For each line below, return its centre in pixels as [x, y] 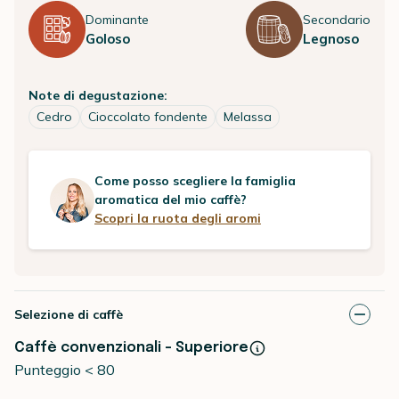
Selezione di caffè [69, 314]
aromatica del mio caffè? [171, 199]
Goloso [108, 38]
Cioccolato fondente [148, 117]
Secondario [337, 19]
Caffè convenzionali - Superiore [131, 348]
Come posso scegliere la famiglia [195, 181]
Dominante [117, 19]
